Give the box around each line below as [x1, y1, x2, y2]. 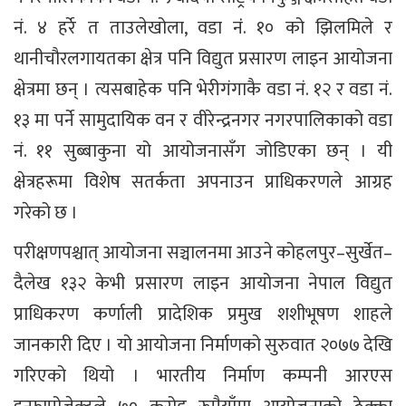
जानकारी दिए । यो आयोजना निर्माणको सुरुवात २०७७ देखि [14, 329, 392, 361]
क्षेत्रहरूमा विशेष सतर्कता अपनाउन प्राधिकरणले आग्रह [14, 166, 392, 198]
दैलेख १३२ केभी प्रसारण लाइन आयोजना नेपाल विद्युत [14, 267, 392, 299]
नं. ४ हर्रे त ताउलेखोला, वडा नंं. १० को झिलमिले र [14, 12, 392, 43]
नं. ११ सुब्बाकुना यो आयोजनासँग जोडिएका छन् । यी [14, 135, 392, 167]
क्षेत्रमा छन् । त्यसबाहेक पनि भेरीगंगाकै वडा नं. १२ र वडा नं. [14, 73, 392, 105]
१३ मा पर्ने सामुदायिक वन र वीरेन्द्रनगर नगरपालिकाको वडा [14, 104, 392, 136]
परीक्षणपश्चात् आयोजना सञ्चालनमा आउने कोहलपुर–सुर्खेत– [14, 237, 392, 268]
